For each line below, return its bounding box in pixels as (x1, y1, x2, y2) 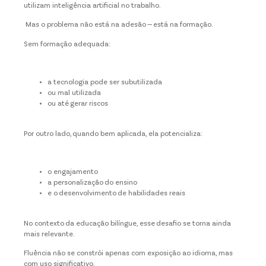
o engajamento (47, 169, 98, 176)
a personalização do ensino (47, 179, 137, 187)
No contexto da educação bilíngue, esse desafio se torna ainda (24, 220, 231, 227)
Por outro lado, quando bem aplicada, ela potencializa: (24, 130, 202, 138)
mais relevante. (24, 230, 75, 238)
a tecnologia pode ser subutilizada (47, 79, 162, 87)
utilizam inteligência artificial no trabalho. (24, 2, 161, 9)
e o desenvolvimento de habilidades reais (47, 190, 185, 198)
